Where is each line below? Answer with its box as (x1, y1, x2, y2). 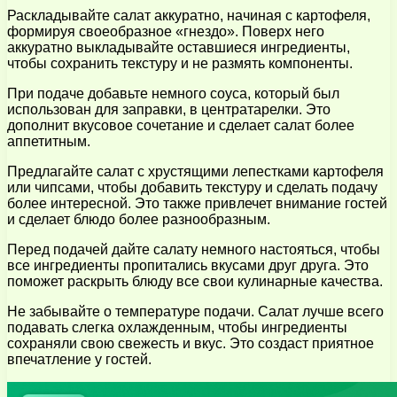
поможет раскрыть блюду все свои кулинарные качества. (7, 273, 383, 289)
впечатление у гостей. (7, 351, 152, 367)
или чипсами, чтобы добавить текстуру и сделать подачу (7, 179, 378, 195)
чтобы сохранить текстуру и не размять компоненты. (7, 55, 353, 71)
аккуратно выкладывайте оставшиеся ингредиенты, (7, 39, 350, 55)
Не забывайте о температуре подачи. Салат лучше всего (7, 303, 384, 319)
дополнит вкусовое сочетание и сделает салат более (7, 117, 354, 133)
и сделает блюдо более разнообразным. (7, 211, 270, 227)
